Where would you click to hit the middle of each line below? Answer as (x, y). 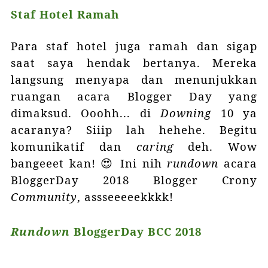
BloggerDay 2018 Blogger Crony (134, 179)
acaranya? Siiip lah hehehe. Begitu (134, 129)
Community (44, 196)
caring (155, 146)
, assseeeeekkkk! (125, 196)
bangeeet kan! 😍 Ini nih (89, 163)
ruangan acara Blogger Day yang (134, 96)
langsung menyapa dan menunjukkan (134, 79)
